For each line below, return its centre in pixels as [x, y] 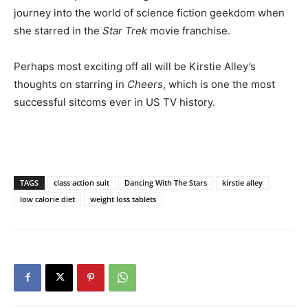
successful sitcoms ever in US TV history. [114, 102]
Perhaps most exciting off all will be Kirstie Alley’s [135, 66]
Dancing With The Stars [166, 182]
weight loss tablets [123, 199]
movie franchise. [189, 30]
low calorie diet [47, 199]
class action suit [81, 182]
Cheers [145, 84]
